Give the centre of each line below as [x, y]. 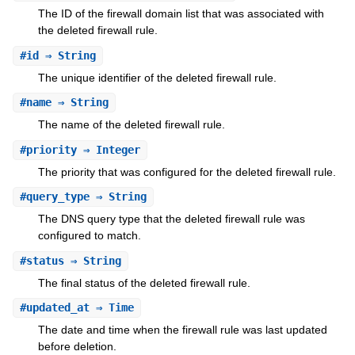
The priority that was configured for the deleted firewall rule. [187, 172]
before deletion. [77, 347]
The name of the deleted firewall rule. [131, 125]
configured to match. [89, 236]
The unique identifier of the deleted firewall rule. [157, 77]
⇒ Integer [108, 149]
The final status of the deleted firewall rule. [144, 282]
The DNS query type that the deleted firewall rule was [171, 219]
